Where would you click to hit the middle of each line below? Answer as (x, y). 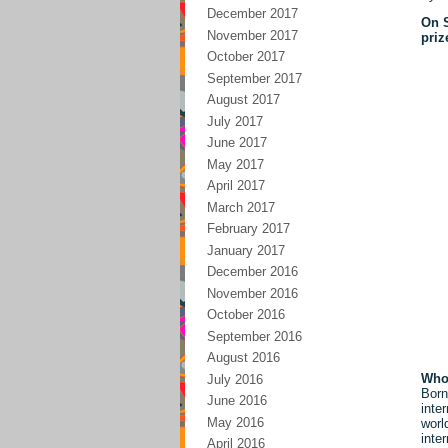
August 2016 (243, 357)
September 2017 (254, 78)
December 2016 (252, 271)
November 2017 (252, 35)
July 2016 (235, 379)
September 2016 (254, 336)
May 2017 (235, 164)
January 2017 (246, 250)
